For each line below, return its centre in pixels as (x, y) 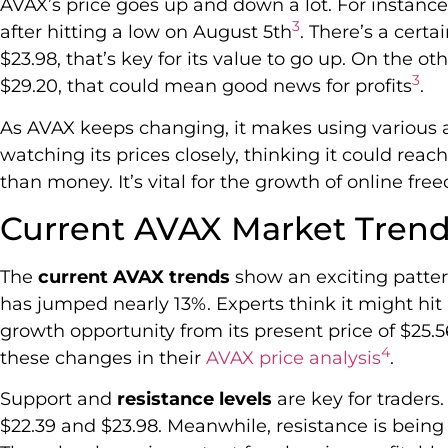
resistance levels (194, 399)
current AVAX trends (134, 276)
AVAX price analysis (293, 357)
